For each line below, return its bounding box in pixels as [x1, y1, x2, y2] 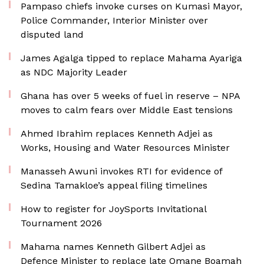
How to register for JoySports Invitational [21, 203, 206, 214]
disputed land [21, 29, 84, 40]
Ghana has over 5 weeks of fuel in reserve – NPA [21, 90, 240, 101]
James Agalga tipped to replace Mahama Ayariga [21, 52, 242, 64]
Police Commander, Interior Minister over [21, 15, 208, 26]
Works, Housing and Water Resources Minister [21, 142, 230, 153]
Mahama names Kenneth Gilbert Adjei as [21, 241, 206, 252]
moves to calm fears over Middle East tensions [21, 104, 233, 115]
